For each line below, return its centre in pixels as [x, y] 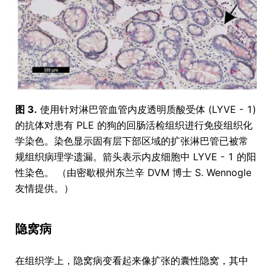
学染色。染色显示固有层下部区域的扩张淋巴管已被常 [132, 141]
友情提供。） [44, 189]
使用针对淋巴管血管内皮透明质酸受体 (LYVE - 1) [147, 110]
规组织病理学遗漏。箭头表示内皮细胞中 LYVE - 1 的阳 [136, 157]
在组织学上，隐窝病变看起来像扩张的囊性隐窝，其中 [132, 261]
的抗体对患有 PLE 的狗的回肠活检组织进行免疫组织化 [134, 125]
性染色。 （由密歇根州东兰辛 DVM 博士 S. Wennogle [133, 173]
